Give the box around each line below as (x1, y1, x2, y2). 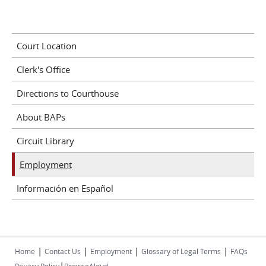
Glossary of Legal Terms (141, 246, 221, 256)
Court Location (16, 39, 77, 52)
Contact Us (45, 246, 81, 256)
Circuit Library (16, 134, 74, 147)
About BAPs (16, 110, 65, 123)
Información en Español (16, 182, 113, 194)
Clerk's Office (16, 63, 70, 75)
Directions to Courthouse (16, 87, 119, 99)
